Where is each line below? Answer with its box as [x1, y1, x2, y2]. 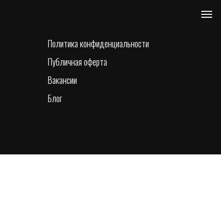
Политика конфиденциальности [47, 37, 149, 50]
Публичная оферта [47, 55, 107, 68]
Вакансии [47, 74, 77, 86]
